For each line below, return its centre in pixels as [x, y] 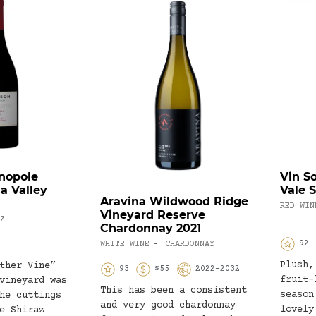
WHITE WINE [125, 245]
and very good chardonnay [168, 306]
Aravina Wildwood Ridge [174, 202]
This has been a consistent [174, 291]
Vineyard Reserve [153, 215]
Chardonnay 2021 [151, 229]
